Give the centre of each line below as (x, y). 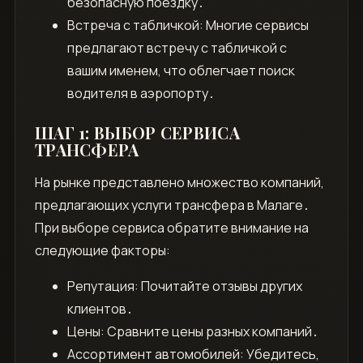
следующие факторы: (102, 251)
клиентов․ (100, 309)
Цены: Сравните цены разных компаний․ (192, 332)
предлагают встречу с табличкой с (177, 48)
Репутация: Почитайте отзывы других (184, 286)
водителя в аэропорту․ (141, 94)
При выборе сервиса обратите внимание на (171, 228)
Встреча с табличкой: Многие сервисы (188, 26)
